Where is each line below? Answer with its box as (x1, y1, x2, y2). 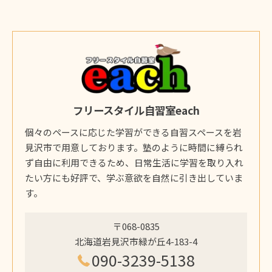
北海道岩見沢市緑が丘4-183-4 (75, 235, 197, 248)
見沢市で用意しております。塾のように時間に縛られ (25, 141, 243, 154)
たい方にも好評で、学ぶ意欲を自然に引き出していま (25, 171, 243, 185)
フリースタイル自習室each (72, 103, 200, 118)
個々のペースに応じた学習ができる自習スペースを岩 (25, 126, 242, 139)
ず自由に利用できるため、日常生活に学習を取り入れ (25, 156, 243, 169)
